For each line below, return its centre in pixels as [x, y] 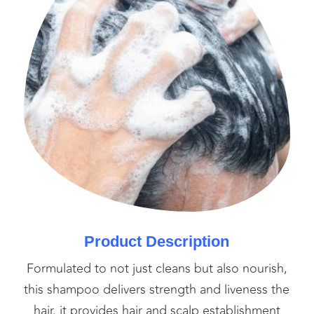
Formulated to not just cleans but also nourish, [157, 269]
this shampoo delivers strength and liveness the [157, 290]
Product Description [157, 242]
